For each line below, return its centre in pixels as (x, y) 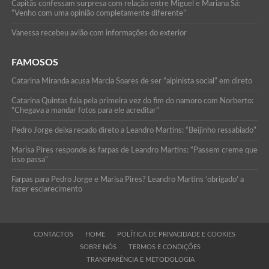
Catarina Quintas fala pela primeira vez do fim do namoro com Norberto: (132, 101)
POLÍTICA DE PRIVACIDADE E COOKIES (176, 235)
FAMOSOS (35, 63)
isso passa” (29, 160)
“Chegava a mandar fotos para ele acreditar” (85, 111)
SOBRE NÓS (98, 247)
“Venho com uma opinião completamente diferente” (98, 14)
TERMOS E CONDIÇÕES (165, 247)
